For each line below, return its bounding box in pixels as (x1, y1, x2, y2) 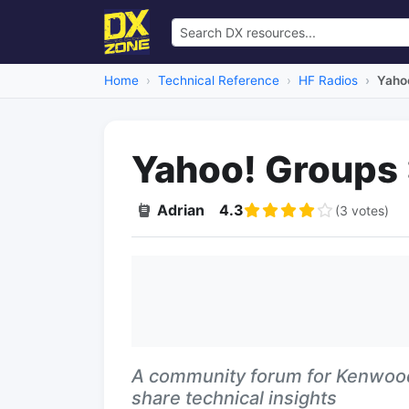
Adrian (157, 201, 204, 219)
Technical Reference (158, 73, 279, 88)
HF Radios (299, 73, 358, 88)
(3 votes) (335, 202, 389, 218)
